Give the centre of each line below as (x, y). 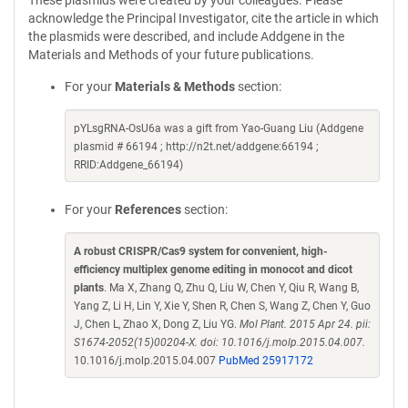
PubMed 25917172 (266, 361)
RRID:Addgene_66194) (128, 165)
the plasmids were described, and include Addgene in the (186, 36)
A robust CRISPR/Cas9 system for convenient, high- (201, 251)
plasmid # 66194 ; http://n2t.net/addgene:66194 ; (196, 147)
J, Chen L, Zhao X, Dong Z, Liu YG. (157, 324)
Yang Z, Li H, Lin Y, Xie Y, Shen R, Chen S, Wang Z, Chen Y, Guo (222, 306)
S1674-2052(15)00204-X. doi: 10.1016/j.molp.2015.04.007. (219, 342)
